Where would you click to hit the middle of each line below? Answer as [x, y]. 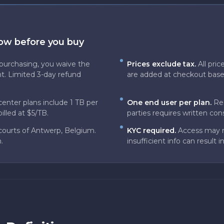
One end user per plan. [169, 102]
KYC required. [151, 130]
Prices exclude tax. [161, 64]
